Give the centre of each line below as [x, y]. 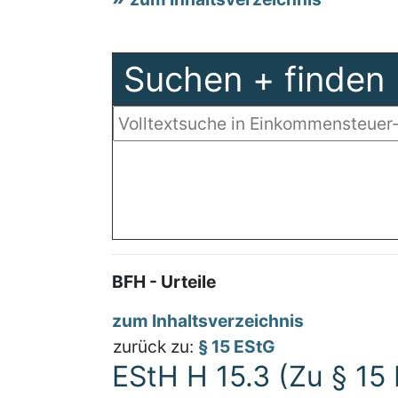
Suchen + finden [254, 79]
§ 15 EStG [237, 346]
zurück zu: [155, 346]
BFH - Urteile [164, 282]
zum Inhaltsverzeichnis [208, 321]
